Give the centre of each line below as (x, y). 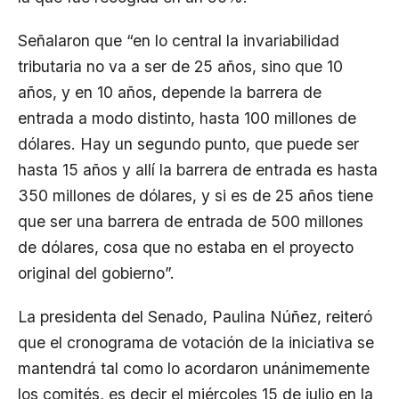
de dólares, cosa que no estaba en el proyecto (186, 247)
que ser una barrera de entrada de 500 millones (191, 221)
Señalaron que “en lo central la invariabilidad (179, 40)
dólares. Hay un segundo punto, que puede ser (188, 143)
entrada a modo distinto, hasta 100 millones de (187, 118)
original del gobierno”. (96, 273)
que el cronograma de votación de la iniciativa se (196, 342)
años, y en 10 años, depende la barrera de (170, 92)
